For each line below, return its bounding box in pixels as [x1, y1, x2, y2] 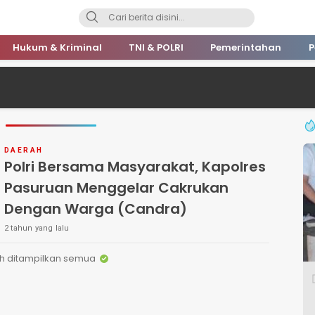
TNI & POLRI [129, 41, 184, 54]
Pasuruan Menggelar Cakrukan [4, 178, 229, 198]
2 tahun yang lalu [4, 224, 70, 233]
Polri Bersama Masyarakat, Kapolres [4, 157, 266, 176]
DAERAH [4, 146, 44, 154]
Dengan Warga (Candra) [4, 199, 187, 219]
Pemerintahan [210, 41, 282, 54]
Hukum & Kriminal [12, 41, 102, 54]
